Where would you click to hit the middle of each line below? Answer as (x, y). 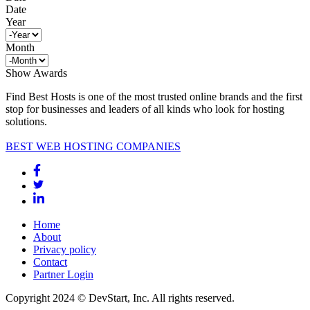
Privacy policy (65, 249)
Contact (50, 262)
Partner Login (63, 274)
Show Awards (36, 73)
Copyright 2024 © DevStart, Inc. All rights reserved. (120, 298)
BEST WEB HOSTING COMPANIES (93, 147)
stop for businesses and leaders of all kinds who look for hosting (145, 109)
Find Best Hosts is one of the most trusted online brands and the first (154, 97)
